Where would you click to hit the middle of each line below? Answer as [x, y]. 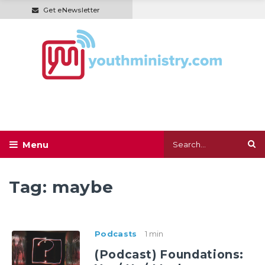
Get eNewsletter [72, 10]
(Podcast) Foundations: [169, 255]
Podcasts [116, 234]
